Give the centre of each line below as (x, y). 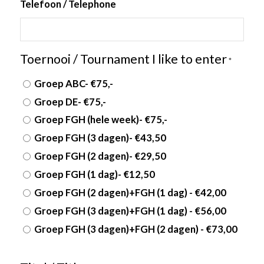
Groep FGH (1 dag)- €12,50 (94, 175)
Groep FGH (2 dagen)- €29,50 (100, 156)
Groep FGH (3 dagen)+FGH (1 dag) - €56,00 (130, 211)
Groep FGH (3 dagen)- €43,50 (100, 138)
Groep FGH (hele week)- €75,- (100, 120)
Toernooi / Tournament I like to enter (123, 59)
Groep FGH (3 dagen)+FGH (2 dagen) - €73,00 (136, 230)
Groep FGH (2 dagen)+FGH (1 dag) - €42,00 (130, 193)
